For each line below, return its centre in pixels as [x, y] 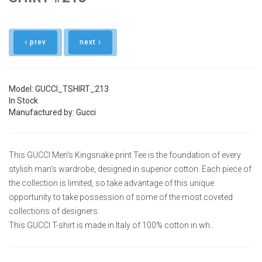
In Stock [23, 100]
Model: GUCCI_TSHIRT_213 [59, 89]
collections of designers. [54, 211]
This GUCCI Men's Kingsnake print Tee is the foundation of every [125, 155]
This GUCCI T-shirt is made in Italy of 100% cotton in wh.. [111, 225]
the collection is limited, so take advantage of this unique [111, 183]
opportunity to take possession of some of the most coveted [121, 197]
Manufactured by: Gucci [52, 112]
